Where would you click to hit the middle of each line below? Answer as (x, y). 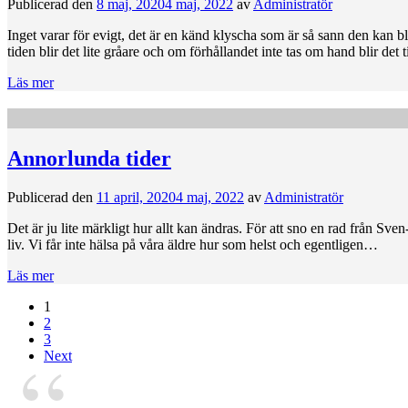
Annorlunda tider (89, 158)
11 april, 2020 (136, 197)
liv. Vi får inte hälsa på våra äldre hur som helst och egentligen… (193, 244)
